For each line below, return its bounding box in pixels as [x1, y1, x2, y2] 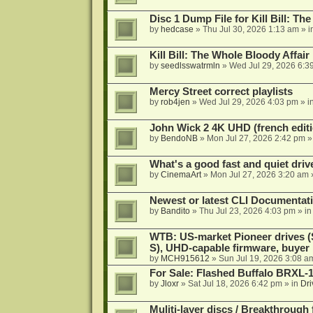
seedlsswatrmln [160, 61, 220, 71]
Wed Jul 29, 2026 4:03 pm [198, 97, 298, 108]
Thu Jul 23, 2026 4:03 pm [198, 206, 296, 217]
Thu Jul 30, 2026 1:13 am [202, 24, 299, 35]
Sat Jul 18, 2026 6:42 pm [187, 279, 282, 289]
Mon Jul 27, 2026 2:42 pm [206, 133, 305, 144]
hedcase [160, 24, 194, 35]
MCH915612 [160, 254, 210, 264]
